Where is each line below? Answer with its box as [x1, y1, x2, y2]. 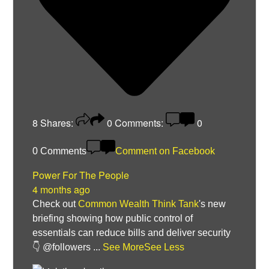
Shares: [40, 116, 74, 130]
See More [103, 242, 145, 253]
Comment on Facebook [115, 146, 216, 157]
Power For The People [32, 168, 130, 183]
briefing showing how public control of [32, 213, 193, 224]
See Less [144, 242, 185, 253]
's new [199, 199, 226, 210]
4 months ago [32, 183, 91, 197]
